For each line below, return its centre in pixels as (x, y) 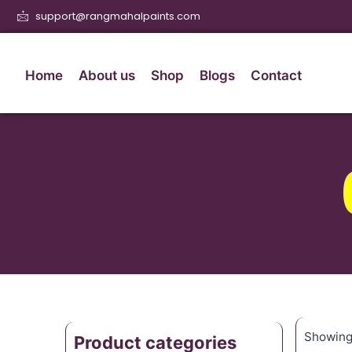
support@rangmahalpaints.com (117, 16)
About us (107, 75)
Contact (276, 75)
